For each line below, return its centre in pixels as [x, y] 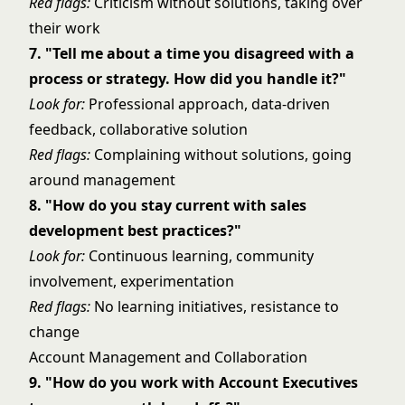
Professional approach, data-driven [207, 104]
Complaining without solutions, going [221, 155]
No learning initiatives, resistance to [215, 306]
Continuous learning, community [199, 256]
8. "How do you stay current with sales [168, 205]
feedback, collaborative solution [138, 129]
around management [102, 180]
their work [65, 28]
